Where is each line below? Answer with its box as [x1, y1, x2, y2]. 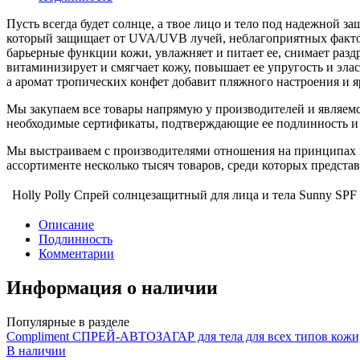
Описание [39, 217, 94, 231]
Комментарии [39, 246, 114, 260]
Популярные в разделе [6, 314, 129, 329]
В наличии [6, 343, 66, 358]
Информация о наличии [6, 276, 218, 298]
